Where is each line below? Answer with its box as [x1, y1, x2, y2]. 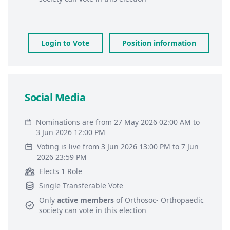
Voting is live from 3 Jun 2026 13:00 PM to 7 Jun [36, 142, 199, 151]
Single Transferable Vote [39, 181, 123, 190]
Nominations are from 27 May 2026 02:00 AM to [36, 117, 200, 127]
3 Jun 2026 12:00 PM [36, 127, 106, 137]
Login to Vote [41, 38, 89, 48]
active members [57, 195, 114, 205]
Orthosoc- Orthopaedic [125, 195, 204, 205]
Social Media [25, 90, 85, 104]
